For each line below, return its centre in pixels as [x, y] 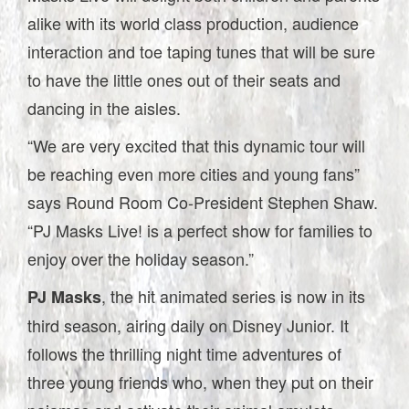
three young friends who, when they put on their [200, 381]
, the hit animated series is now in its [233, 295]
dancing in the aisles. [104, 107]
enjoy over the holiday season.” [141, 258]
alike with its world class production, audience [193, 22]
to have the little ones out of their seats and [184, 79]
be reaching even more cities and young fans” [194, 173]
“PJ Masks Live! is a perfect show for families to [200, 230]
